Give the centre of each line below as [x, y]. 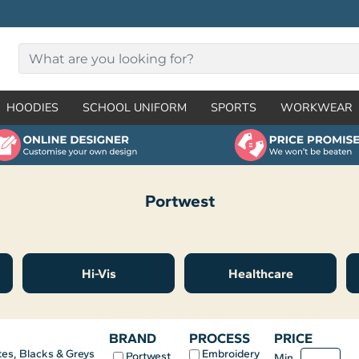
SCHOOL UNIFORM [135, 107]
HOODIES [32, 107]
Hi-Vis [99, 274]
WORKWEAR [317, 107]
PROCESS [220, 338]
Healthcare [260, 274]
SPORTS [234, 107]
